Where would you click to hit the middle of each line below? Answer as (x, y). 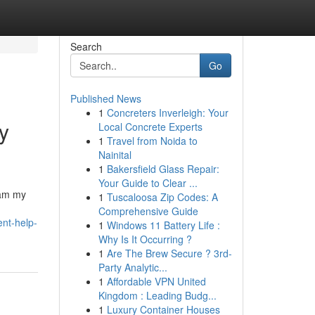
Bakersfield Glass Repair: (163, 169)
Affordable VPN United (156, 281)
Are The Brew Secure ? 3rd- (169, 253)
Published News (105, 98)
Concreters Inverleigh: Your (167, 112)
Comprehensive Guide (148, 211)
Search (86, 46)
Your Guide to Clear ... (148, 183)
